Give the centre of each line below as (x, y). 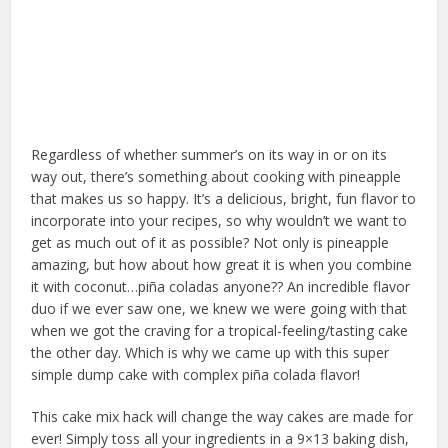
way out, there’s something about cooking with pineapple (216, 177)
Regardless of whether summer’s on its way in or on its (209, 155)
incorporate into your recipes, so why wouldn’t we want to (219, 221)
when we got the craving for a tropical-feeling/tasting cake (220, 331)
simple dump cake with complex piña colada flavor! (196, 375)
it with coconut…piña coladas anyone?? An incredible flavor (221, 287)
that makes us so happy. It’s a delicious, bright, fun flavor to (224, 199)
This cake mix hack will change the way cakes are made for (222, 417)
